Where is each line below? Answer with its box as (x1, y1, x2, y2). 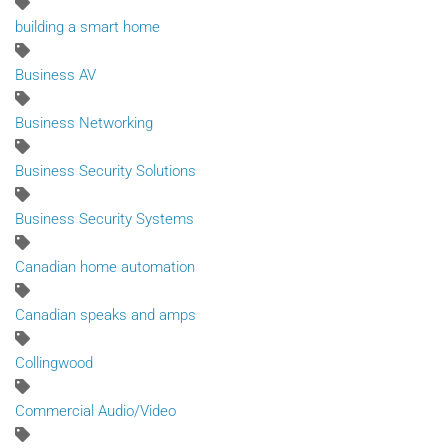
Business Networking (15, 113, 153, 132)
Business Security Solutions (15, 161, 196, 180)
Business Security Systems (15, 209, 194, 228)
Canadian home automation (15, 257, 195, 276)
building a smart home (15, 17, 160, 36)
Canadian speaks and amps (15, 305, 196, 324)
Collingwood (15, 353, 93, 372)
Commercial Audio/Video (15, 401, 176, 420)
